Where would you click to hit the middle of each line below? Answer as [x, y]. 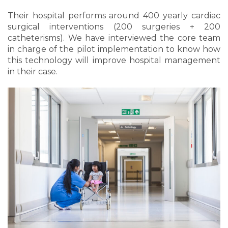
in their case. [33, 71]
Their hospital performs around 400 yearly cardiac [114, 15]
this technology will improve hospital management [114, 60]
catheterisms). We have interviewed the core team [114, 38]
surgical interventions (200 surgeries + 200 [114, 26]
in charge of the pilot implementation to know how [114, 49]
